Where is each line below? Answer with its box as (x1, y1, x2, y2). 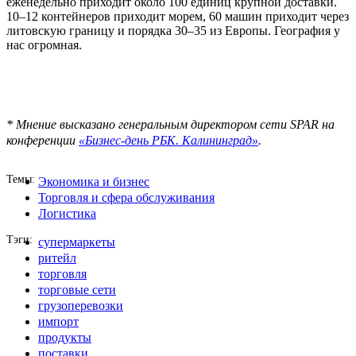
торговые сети (38, 283, 116, 297)
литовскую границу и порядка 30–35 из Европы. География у (6, 24, 340, 38)
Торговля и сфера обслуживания (38, 191, 215, 205)
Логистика (38, 207, 96, 221)
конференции (6, 133, 79, 148)
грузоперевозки (38, 299, 123, 313)
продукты (38, 331, 91, 345)
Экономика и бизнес (38, 175, 149, 189)
